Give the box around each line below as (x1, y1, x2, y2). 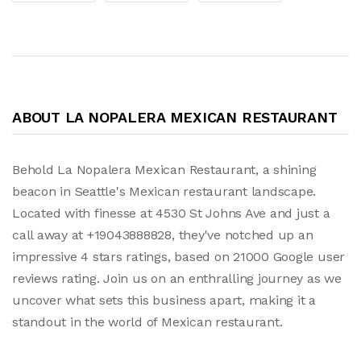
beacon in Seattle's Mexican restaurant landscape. (12, 183, 317, 199)
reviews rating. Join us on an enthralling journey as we (12, 270, 342, 286)
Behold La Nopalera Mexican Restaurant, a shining (12, 161, 317, 177)
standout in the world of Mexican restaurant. (12, 313, 283, 330)
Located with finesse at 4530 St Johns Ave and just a (12, 205, 330, 221)
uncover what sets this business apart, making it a (12, 292, 317, 308)
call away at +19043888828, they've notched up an (12, 226, 313, 243)
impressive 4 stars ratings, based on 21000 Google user (12, 248, 346, 264)
